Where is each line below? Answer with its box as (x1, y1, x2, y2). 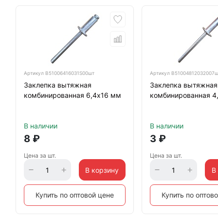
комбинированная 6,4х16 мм (24, 91, 121, 99)
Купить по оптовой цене (36, 191, 114, 199)
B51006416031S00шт (45, 70, 94, 76)
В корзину (85, 165, 119, 174)
